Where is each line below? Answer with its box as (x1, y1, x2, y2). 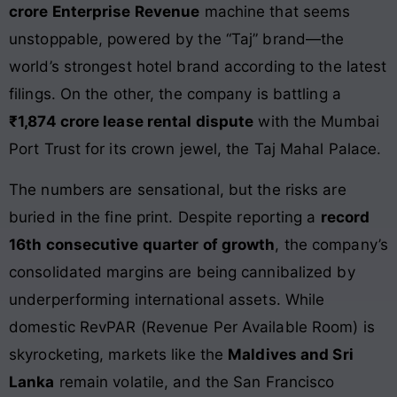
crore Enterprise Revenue (9, 3, 200, 21)
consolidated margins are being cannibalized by (9, 262, 355, 281)
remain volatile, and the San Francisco (54, 372, 335, 391)
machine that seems (199, 3, 351, 21)
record (320, 207, 370, 226)
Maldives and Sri (228, 345, 354, 363)
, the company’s (275, 235, 388, 253)
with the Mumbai (253, 113, 379, 131)
